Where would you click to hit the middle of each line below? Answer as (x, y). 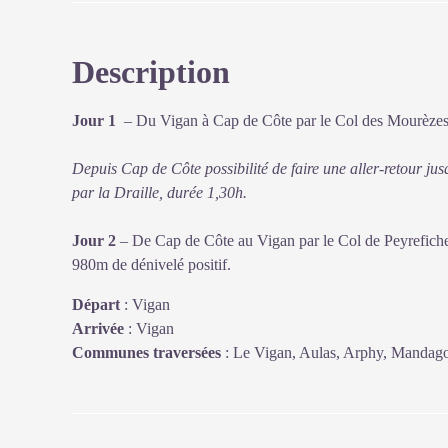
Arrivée (98, 328)
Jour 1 (94, 120)
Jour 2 (94, 240)
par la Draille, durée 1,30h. (159, 192)
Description (151, 72)
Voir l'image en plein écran (278, 77)
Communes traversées (146, 352)
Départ (96, 304)
